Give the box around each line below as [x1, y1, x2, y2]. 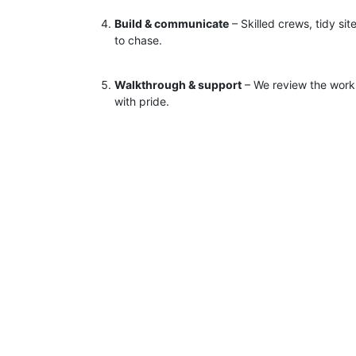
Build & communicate [114, 17, 229, 31]
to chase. [114, 33, 162, 48]
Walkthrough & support [114, 78, 242, 92]
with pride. [114, 95, 169, 109]
